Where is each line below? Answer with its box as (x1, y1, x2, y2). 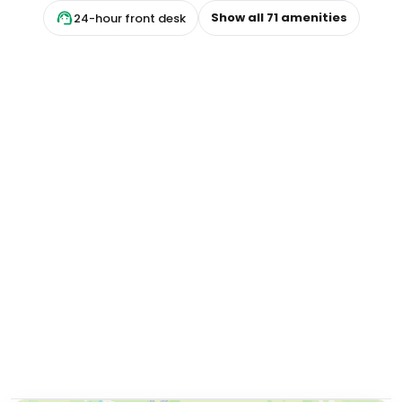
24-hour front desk (73, 9, 186, 27)
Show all (210, 9, 267, 26)
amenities (277, 9, 347, 26)
